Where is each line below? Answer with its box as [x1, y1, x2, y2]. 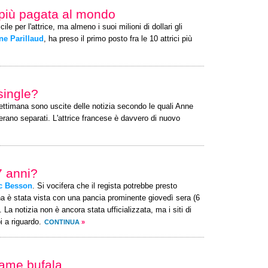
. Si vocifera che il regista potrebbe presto [32, 182, 177, 190]
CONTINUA [44, 218, 80, 226]
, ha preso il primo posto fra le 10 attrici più [44, 35, 192, 43]
